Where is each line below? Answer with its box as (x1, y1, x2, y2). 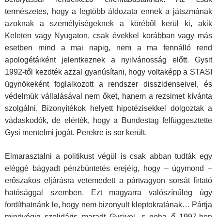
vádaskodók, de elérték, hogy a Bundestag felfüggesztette (5, 116, 212, 125)
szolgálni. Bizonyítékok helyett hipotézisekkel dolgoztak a (5, 104, 212, 113)
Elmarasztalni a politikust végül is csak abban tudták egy (5, 152, 212, 161)
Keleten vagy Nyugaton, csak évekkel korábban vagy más (5, 31, 212, 40)
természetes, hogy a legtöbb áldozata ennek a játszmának (5, 7, 212, 16)
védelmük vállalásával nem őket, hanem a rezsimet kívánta (5, 92, 212, 101)
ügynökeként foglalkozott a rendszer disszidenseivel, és (5, 80, 212, 89)
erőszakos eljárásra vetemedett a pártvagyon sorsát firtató (5, 176, 212, 185)
